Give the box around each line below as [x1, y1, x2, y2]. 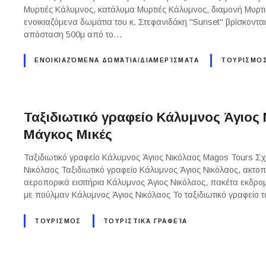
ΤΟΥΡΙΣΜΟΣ [34, 217, 81, 224]
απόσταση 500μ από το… [24, 30, 123, 40]
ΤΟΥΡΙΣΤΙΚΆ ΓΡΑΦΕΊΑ [103, 217, 188, 224]
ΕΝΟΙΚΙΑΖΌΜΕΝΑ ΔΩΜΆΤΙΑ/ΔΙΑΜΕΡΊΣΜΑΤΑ [34, 57, 199, 64]
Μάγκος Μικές [24, 127, 113, 142]
